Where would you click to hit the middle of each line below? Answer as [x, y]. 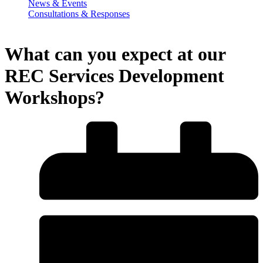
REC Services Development [114, 76]
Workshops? [55, 98]
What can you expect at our [115, 54]
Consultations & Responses [79, 14]
